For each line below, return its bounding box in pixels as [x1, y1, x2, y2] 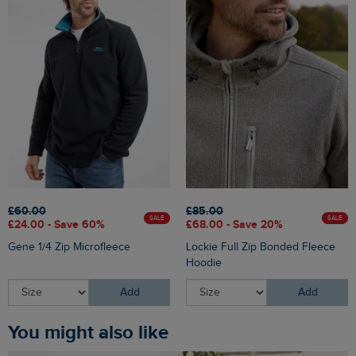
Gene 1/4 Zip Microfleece [8, 241, 130, 254]
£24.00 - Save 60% [8, 218, 105, 232]
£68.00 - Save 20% [186, 218, 283, 232]
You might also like [17, 321, 168, 345]
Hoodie [186, 257, 222, 270]
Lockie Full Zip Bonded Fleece [186, 241, 335, 254]
